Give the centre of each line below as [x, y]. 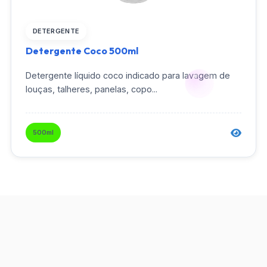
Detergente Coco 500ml [82, 51]
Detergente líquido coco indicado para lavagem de [128, 76]
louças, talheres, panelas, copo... [91, 89]
